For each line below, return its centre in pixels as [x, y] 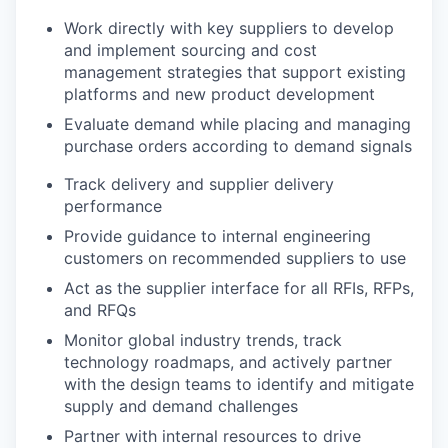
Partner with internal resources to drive [212, 435]
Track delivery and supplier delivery [199, 183]
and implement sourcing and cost [190, 49]
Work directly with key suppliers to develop [229, 27]
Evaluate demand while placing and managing [237, 123]
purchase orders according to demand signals [238, 145]
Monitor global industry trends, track [203, 339]
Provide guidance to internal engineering [217, 235]
